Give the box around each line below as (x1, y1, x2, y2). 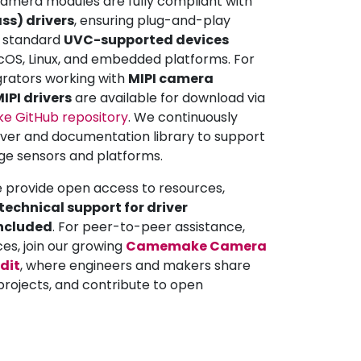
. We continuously (128, 107, 238, 127)
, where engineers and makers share (20, 255, 251, 275)
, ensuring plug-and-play (74, 10, 230, 30)
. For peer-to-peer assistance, (52, 217, 245, 236)
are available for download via (72, 88, 265, 107)
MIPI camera (128, 68, 214, 88)
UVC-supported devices (64, 30, 229, 49)
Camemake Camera (126, 236, 267, 255)
